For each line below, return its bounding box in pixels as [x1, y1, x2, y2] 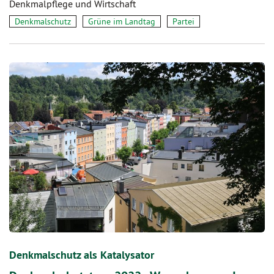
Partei [172, 15, 194, 27]
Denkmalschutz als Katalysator [9, 248, 154, 262]
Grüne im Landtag [88, 15, 155, 27]
